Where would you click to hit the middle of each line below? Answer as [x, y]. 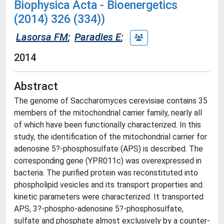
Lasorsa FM [42, 37]
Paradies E [98, 37]
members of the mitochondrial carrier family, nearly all [108, 113]
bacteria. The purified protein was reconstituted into [106, 173]
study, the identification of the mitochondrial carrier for [110, 137]
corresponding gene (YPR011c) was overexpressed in [108, 161]
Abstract [36, 86]
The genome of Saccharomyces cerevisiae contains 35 [111, 101]
